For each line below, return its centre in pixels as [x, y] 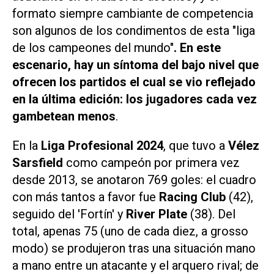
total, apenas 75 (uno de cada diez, [107, 231]
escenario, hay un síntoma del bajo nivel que [135, 65]
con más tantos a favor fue [86, 197]
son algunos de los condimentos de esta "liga [134, 30]
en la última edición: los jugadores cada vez [135, 99]
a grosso [225, 231]
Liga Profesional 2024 [102, 146]
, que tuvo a [196, 146]
